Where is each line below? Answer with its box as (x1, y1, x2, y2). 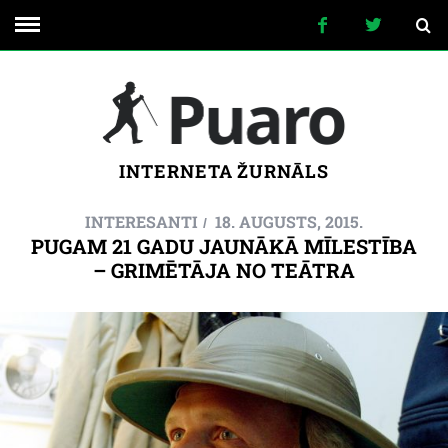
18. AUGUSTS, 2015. (215, 211, 363, 232)
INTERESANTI (85, 211, 198, 232)
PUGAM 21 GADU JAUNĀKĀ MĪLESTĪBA (31, 233, 417, 259)
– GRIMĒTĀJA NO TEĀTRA (93, 257, 355, 283)
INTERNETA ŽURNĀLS (119, 159, 329, 183)
